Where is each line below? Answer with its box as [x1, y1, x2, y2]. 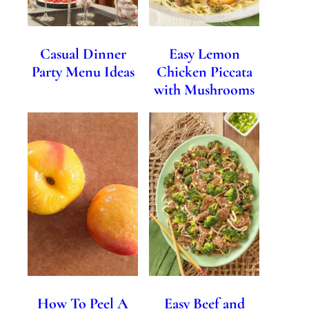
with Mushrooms [154, 80, 255, 99]
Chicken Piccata [156, 62, 252, 81]
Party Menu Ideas [31, 62, 134, 81]
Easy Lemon [168, 44, 240, 63]
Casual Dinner [39, 44, 126, 63]
